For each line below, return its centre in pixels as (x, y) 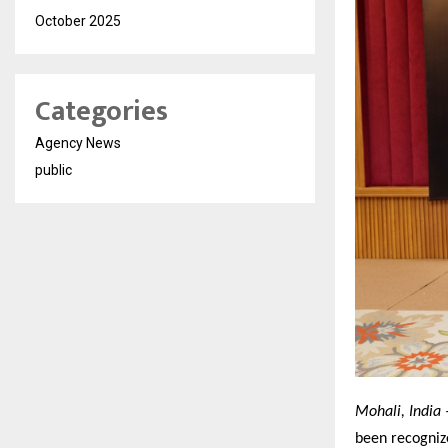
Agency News (78, 143)
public (53, 170)
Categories (101, 111)
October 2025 (78, 21)
